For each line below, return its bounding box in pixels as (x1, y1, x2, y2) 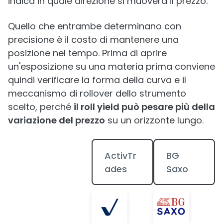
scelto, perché (8, 101, 74, 113)
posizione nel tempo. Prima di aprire (8, 47, 167, 59)
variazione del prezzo (8, 114, 105, 126)
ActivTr (104, 149, 136, 162)
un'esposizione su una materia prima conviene (8, 60, 215, 73)
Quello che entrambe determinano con (8, 20, 181, 32)
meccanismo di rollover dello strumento (8, 87, 186, 100)
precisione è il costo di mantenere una (8, 33, 179, 46)
